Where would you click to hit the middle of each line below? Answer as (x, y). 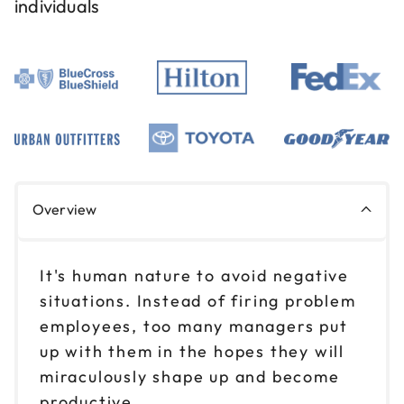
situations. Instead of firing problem (198, 300)
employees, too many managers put (194, 326)
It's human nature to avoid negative (194, 275)
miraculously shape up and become (190, 376)
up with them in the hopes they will (192, 351)
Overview (65, 209)
